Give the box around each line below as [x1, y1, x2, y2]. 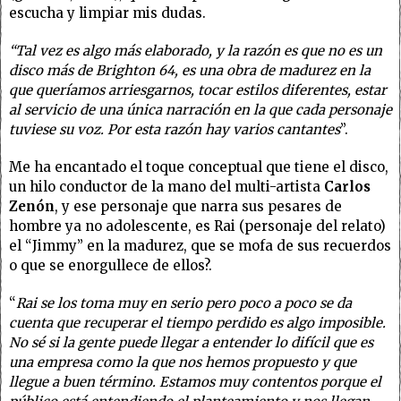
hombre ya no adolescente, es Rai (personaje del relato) [9, 218, 386, 235]
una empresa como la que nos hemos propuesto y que [9, 354, 356, 371]
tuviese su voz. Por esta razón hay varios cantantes [9, 121, 340, 138]
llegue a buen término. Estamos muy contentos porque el [9, 373, 381, 390]
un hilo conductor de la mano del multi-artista [9, 178, 324, 195]
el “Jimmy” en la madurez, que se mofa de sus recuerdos [9, 237, 391, 254]
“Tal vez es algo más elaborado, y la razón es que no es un [9, 42, 382, 59]
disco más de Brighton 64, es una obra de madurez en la [9, 62, 371, 79]
